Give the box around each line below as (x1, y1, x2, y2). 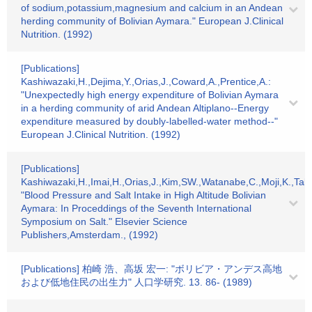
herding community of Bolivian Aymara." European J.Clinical (21, 15, 283, 26)
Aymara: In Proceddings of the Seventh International (21, 203, 251, 214)
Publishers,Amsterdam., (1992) (21, 229, 158, 240)
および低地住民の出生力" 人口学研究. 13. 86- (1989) (21, 276, 252, 288)
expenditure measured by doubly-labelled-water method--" (21, 116, 278, 127)
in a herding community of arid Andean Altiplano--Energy (21, 102, 269, 114)
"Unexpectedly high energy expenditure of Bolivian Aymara (21, 89, 279, 100)
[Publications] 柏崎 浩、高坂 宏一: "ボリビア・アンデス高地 (21, 263, 282, 274)
